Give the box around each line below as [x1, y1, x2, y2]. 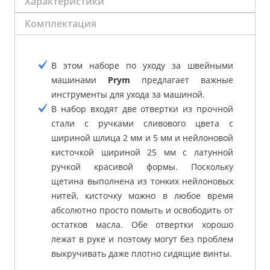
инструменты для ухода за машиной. [51, 88, 205, 100]
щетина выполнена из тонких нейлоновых [51, 175, 233, 187]
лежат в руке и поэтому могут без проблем [51, 233, 233, 245]
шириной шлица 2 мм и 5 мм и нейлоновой [51, 131, 233, 143]
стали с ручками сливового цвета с [51, 117, 233, 129]
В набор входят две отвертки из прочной [51, 102, 233, 115]
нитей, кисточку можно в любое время [51, 189, 233, 201]
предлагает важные [130, 74, 233, 86]
